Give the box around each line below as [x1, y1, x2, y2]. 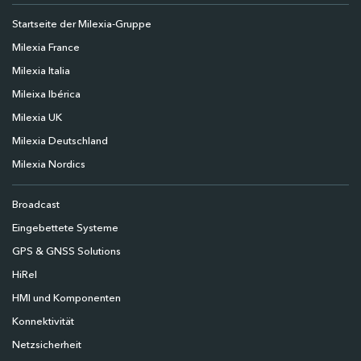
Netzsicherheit [12, 340, 81, 351]
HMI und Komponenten [12, 293, 121, 305]
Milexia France [12, 43, 80, 54]
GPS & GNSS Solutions [12, 247, 121, 258]
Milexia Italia [12, 66, 70, 77]
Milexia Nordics [12, 160, 85, 171]
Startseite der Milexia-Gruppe [12, 19, 151, 31]
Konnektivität [12, 317, 74, 328]
